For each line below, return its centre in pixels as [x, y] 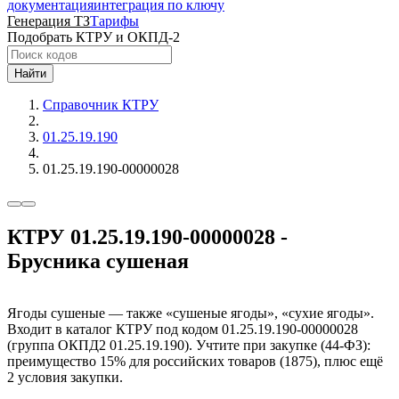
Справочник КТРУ [101, 105]
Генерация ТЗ [49, 21]
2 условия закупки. [65, 377]
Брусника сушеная [98, 261]
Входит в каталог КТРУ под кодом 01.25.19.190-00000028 [183, 329]
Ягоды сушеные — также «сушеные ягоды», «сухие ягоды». [191, 313]
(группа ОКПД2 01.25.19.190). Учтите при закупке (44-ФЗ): [189, 345]
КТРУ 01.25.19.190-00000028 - [147, 236]
